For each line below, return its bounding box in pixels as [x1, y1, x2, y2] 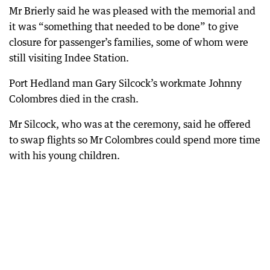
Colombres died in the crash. [9, 93, 139, 105]
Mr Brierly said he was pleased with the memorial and [9, 5, 256, 17]
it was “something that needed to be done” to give [9, 20, 239, 33]
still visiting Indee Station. [9, 52, 129, 64]
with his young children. [9, 149, 120, 162]
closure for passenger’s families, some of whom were [9, 36, 248, 48]
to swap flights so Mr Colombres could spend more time [9, 134, 260, 146]
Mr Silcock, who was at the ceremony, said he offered [9, 118, 251, 130]
